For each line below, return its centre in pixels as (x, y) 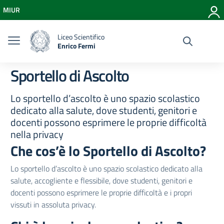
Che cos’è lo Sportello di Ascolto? (108, 151)
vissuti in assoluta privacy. (53, 204)
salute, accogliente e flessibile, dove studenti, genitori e (101, 180)
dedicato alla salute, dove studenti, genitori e (104, 110)
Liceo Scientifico (81, 36)
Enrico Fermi (76, 45)
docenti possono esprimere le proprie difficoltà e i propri (101, 192)
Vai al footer (40, 30)
